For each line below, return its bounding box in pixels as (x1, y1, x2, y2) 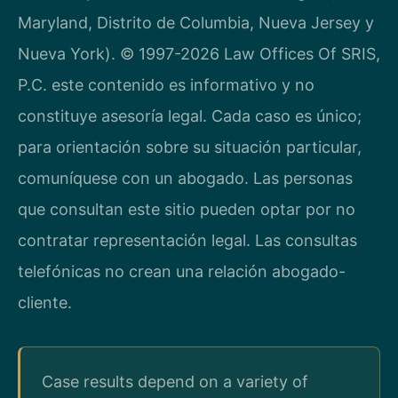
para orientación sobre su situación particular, (18, 138, 362, 157)
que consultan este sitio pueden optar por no (18, 200, 355, 219)
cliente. (18, 293, 72, 313)
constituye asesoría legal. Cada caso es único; (18, 107, 362, 126)
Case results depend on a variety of (42, 372, 308, 392)
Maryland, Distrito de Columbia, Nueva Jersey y (18, 13, 374, 33)
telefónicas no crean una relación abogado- (18, 262, 346, 282)
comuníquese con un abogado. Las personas (18, 169, 353, 188)
